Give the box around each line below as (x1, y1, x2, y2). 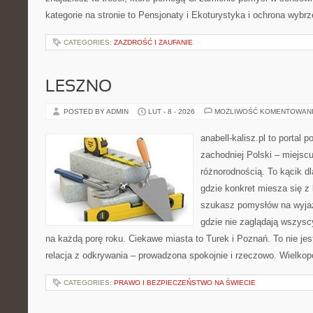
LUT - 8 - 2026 (148, 108, 195, 115)
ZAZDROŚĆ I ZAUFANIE (114, 38, 193, 46)
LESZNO (45, 80, 112, 95)
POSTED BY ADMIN (64, 108, 131, 115)
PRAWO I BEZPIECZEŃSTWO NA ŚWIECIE (114, 279, 256, 286)
